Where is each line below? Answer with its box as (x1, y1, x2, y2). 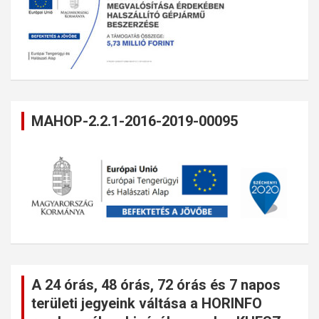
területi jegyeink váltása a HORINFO (31, 294, 262, 312)
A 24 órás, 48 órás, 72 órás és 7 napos (31, 276, 281, 293)
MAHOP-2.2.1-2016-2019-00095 (31, 113, 238, 130)
